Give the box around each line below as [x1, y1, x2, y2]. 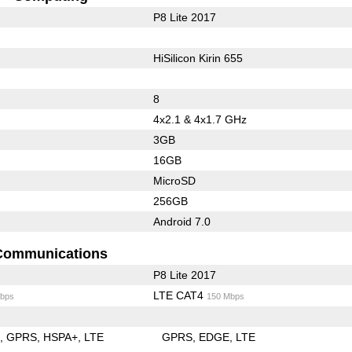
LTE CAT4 [152, 288, 207, 302]
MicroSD [152, 174, 196, 187]
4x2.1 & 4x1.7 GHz [152, 112, 247, 126]
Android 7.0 [152, 214, 211, 228]
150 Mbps [206, 291, 244, 301]
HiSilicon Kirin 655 [152, 51, 243, 64]
